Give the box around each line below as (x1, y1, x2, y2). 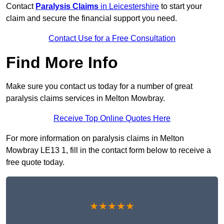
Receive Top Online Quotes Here (53, 114, 170, 123)
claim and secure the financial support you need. (6, 14, 177, 23)
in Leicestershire (98, 2, 159, 11)
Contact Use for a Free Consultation (48, 34, 175, 43)
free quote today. (6, 158, 64, 167)
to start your (159, 2, 202, 11)
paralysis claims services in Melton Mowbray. (6, 94, 165, 103)
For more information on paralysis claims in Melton (6, 134, 184, 143)
